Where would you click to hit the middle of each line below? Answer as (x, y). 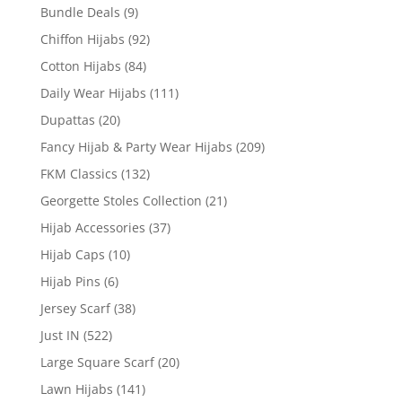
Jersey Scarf (75, 308)
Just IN (60, 335)
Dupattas (67, 119)
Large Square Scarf (97, 362)
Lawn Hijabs (76, 389)
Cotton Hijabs (80, 66)
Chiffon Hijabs (82, 39)
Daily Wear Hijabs (93, 92)
